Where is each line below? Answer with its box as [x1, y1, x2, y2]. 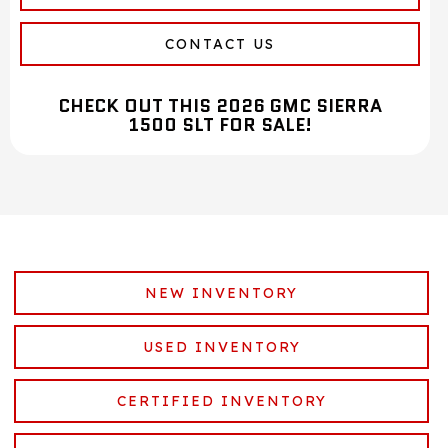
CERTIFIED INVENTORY [116, 392, 327, 411]
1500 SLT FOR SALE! [128, 112, 312, 139]
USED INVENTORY [142, 338, 301, 357]
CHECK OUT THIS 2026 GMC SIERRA [58, 93, 382, 120]
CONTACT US [165, 35, 275, 54]
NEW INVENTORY [145, 284, 298, 303]
